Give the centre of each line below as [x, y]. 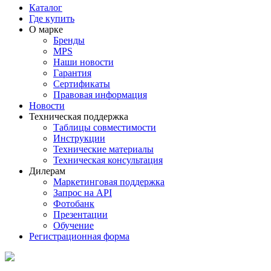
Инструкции [79, 138]
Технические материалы [103, 149]
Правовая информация [100, 95]
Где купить [52, 18]
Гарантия [72, 73]
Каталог [46, 8]
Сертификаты [82, 84]
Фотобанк [74, 204]
